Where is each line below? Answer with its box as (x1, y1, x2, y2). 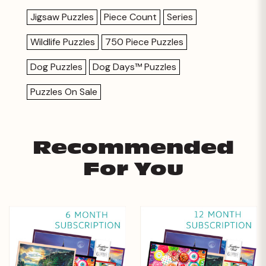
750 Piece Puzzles (105, 35, 183, 48)
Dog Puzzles (30, 60, 83, 73)
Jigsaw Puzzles (30, 10, 94, 23)
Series (167, 10, 193, 23)
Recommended (32, 136, 234, 160)
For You (83, 157, 183, 181)
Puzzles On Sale (30, 85, 97, 98)
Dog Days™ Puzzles (93, 60, 176, 73)
